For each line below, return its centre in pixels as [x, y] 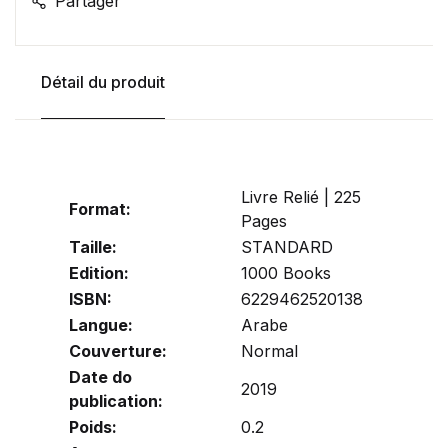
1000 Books [286, 272]
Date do [100, 376]
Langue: [101, 324]
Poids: [93, 426]
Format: [100, 208]
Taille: [93, 246]
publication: [116, 400]
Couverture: [118, 350]
